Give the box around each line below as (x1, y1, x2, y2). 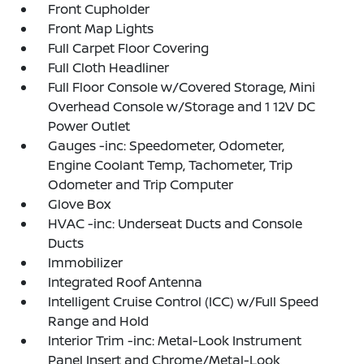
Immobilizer (48, 253, 123, 271)
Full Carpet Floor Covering (48, 39, 210, 57)
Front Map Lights (48, 19, 154, 37)
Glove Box (48, 195, 111, 213)
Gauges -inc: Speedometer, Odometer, (48, 136, 285, 154)
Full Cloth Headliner (48, 58, 170, 76)
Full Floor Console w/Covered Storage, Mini (48, 78, 316, 96)
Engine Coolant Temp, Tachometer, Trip (48, 156, 293, 174)
